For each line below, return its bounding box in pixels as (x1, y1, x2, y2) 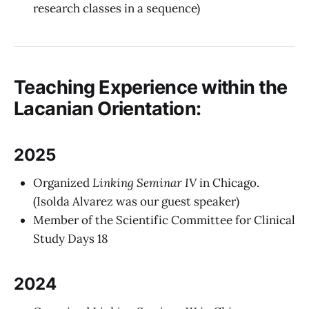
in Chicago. (199, 175, 259, 190)
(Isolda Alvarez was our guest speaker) (33, 194, 239, 209)
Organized (33, 175, 92, 190)
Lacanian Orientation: (14, 97, 201, 121)
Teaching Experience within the (14, 76, 288, 99)
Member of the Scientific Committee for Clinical (33, 212, 295, 228)
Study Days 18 (33, 231, 108, 246)
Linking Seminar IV (92, 175, 199, 190)
